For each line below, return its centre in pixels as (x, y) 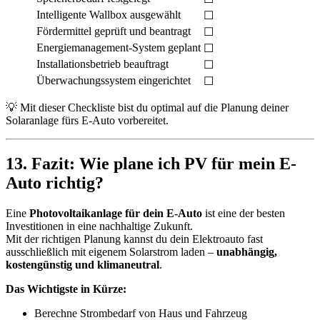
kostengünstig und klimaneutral (82, 264)
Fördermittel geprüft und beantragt (114, 31)
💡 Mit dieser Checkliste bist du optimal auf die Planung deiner (147, 107)
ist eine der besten (244, 213)
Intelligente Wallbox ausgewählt (109, 14)
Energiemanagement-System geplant (119, 47)
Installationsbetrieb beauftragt (102, 64)
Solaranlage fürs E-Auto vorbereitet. (87, 120)
